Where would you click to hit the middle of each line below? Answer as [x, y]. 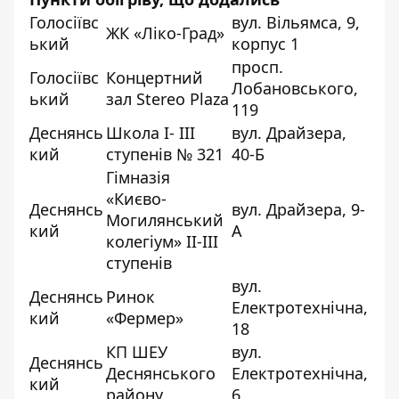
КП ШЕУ [137, 351]
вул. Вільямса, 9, [296, 22]
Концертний [155, 77]
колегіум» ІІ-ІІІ [162, 241]
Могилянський [165, 220]
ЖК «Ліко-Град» [165, 33]
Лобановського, [295, 88]
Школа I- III [151, 132]
